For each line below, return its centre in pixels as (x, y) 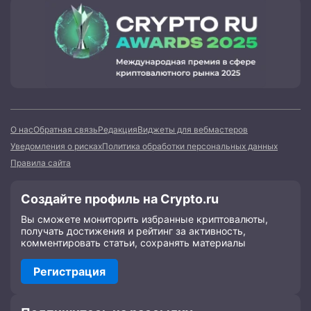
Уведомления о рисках (56, 146)
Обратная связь (66, 130)
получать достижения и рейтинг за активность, (133, 231)
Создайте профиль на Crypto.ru (120, 199)
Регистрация (69, 272)
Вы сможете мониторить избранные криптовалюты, (144, 219)
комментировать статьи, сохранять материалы (133, 243)
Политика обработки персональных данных (190, 146)
